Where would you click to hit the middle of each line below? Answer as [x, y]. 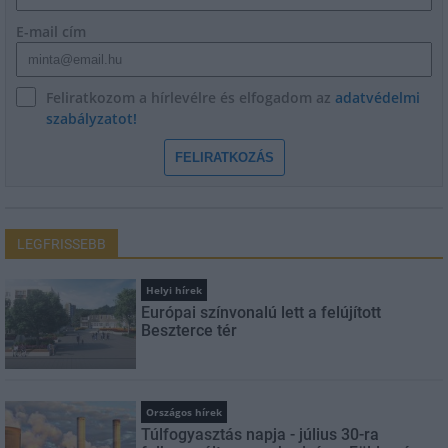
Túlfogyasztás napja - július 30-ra [260, 434]
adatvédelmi [377, 97]
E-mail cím [51, 31]
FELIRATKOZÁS [224, 157]
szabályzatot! [91, 118]
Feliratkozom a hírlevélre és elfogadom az [190, 97]
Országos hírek [184, 411]
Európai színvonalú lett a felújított [261, 312]
